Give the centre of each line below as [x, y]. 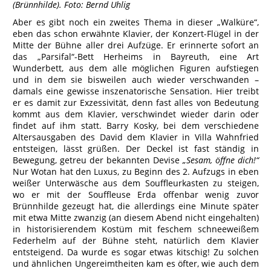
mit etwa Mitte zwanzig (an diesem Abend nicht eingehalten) [136, 217]
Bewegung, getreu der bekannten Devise [98, 160]
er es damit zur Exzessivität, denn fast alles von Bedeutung [136, 103]
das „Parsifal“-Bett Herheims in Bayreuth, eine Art [136, 57]
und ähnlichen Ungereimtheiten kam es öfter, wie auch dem [136, 263]
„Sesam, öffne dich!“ [221, 160]
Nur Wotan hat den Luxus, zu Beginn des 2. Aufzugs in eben [136, 171]
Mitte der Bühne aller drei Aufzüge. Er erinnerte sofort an [136, 45]
